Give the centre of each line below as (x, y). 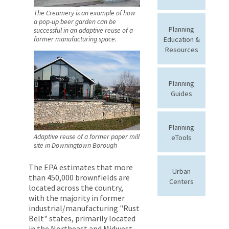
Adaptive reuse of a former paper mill (87, 136)
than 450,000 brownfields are (79, 177)
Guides (181, 93)
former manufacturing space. (75, 39)
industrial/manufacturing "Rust (84, 208)
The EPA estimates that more (81, 167)
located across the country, (76, 187)
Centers (181, 181)
